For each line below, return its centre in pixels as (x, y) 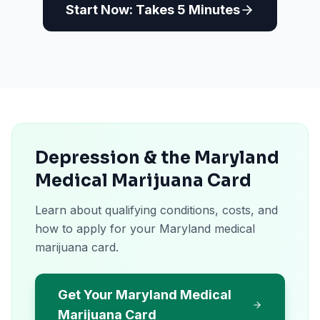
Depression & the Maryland (157, 158)
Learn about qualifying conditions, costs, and (156, 210)
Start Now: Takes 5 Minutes (153, 10)
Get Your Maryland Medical (145, 295)
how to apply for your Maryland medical (145, 229)
